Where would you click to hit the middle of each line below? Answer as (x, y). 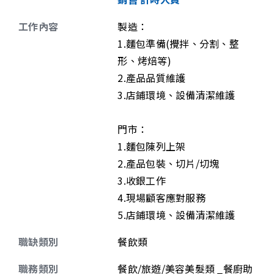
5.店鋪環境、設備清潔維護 (176, 215)
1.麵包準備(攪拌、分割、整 (178, 43)
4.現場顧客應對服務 (161, 198)
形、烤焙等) (144, 61)
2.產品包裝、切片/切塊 (168, 163)
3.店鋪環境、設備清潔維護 (176, 95)
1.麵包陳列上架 (152, 146)
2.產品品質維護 (152, 78)
